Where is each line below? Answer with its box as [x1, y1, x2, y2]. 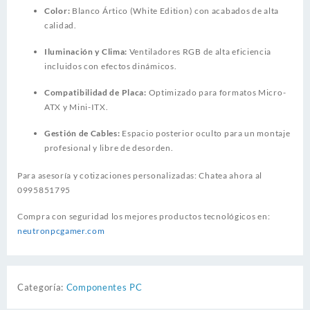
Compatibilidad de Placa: [44, 86, 147, 98]
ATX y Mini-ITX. [44, 101, 109, 112]
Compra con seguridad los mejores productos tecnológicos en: [17, 211, 271, 222]
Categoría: [17, 282, 66, 293]
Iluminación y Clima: [44, 46, 127, 57]
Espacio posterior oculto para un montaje [120, 127, 291, 138]
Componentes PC [66, 282, 143, 293]
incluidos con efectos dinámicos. [44, 60, 177, 71]
